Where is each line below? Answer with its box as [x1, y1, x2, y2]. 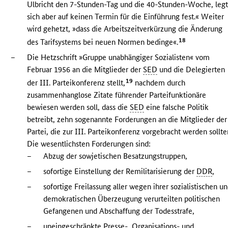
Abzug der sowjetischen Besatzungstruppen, [43, 151, 188, 161]
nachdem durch [133, 77, 186, 88]
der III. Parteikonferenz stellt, [27, 77, 126, 88]
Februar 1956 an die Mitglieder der [27, 64, 144, 74]
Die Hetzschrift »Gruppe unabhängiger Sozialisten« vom [27, 52, 210, 62]
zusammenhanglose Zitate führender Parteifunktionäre [27, 90, 207, 100]
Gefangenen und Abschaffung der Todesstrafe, [43, 206, 195, 216]
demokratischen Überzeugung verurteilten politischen [43, 193, 220, 204]
